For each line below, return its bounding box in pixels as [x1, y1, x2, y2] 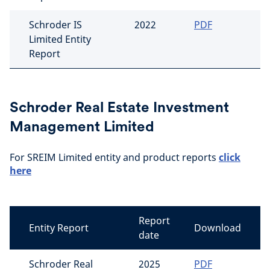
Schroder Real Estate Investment [10, 98, 229, 116]
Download [194, 221, 241, 234]
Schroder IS [29, 18, 82, 31]
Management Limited [10, 118, 154, 135]
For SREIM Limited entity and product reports [10, 151, 219, 164]
